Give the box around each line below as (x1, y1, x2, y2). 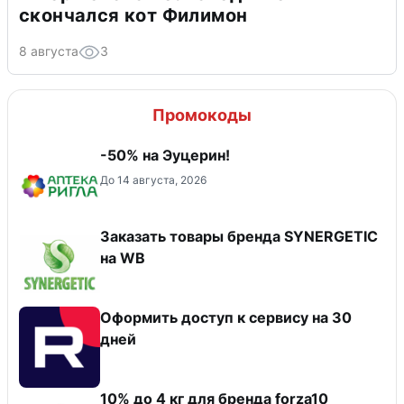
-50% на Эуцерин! (100, 145, 230, 164)
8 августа (19, 42, 78, 59)
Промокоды (152, 105, 252, 124)
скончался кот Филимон (19, 4, 248, 26)
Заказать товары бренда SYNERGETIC (100, 226, 378, 245)
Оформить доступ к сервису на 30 (100, 308, 352, 326)
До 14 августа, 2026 (100, 172, 207, 187)
